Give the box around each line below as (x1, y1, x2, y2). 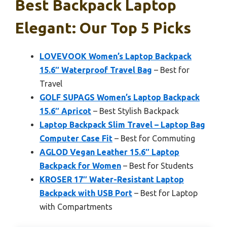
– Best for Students (121, 161, 194, 171)
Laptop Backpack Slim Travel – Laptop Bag (40, 120, 205, 130)
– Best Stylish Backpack (91, 106, 179, 116)
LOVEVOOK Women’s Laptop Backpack (40, 52, 192, 61)
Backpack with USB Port (40, 188, 132, 198)
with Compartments (40, 202, 112, 212)
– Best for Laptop (132, 188, 198, 198)
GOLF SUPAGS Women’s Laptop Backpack (40, 93, 200, 102)
